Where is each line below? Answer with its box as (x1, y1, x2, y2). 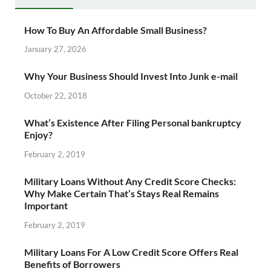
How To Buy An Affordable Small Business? (24, 24, 207, 36)
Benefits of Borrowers (24, 258, 120, 270)
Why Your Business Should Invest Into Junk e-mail (24, 70, 238, 82)
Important (24, 200, 68, 211)
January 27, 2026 (24, 44, 87, 54)
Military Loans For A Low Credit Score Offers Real (24, 246, 238, 258)
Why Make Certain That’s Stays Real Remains (24, 188, 219, 199)
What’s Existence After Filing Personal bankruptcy (24, 117, 241, 129)
